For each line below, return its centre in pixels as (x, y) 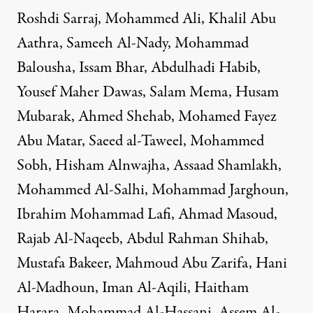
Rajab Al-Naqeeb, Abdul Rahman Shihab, (143, 239)
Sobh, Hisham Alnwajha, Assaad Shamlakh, (149, 166)
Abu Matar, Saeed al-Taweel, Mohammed (140, 141)
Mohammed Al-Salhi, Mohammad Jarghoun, (153, 190)
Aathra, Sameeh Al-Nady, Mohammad (133, 44)
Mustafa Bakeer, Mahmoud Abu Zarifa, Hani (152, 264)
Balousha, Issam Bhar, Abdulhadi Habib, (139, 68)
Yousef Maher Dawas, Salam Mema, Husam (148, 93)
